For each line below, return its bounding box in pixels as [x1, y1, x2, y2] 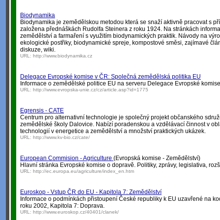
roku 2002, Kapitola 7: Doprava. [20, 202, 105, 209]
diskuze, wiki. [20, 46, 55, 53]
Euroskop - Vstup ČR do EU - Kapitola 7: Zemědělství [20, 189, 162, 195]
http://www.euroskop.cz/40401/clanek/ [33, 209, 119, 215]
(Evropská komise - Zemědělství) [113, 155, 200, 162]
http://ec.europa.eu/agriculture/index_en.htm [33, 168, 134, 174]
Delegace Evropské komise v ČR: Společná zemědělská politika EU [20, 73, 201, 80]
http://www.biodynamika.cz [33, 53, 92, 58]
